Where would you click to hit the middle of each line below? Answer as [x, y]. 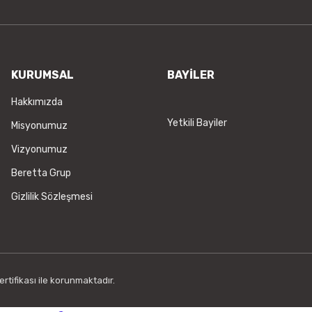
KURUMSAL [42, 75]
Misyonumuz [39, 126]
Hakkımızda [37, 102]
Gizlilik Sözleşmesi [52, 197]
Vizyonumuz [39, 149]
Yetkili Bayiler [197, 123]
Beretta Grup [41, 173]
